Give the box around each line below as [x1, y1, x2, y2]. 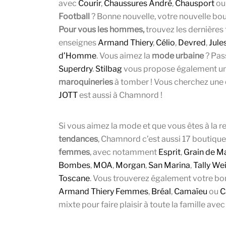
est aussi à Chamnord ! [78, 90, 162, 100]
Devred [178, 38, 206, 48]
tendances [59, 134, 98, 144]
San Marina [148, 160, 190, 171]
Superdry [59, 64, 92, 74]
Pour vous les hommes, [59, 25, 144, 35]
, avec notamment [90, 147, 158, 157]
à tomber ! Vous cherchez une [113, 77, 225, 87]
